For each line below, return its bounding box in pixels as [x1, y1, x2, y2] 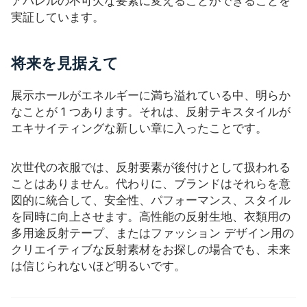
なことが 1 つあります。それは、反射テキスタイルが [11, 104, 291, 119]
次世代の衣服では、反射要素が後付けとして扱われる [11, 160, 291, 175]
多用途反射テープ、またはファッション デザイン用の [11, 226, 294, 241]
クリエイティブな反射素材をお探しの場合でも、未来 [11, 243, 291, 257]
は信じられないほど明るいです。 [11, 259, 186, 273]
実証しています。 [11, 10, 104, 24]
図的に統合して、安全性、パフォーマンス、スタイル [11, 193, 291, 208]
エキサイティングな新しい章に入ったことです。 [11, 121, 267, 135]
